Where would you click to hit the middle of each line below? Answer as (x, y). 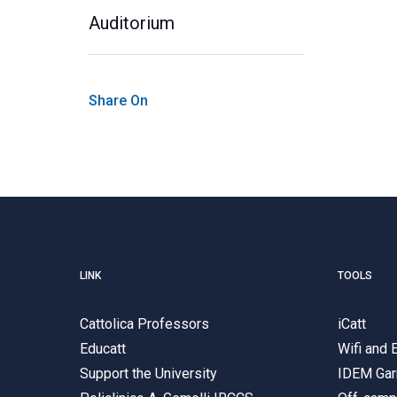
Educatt (103, 348)
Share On (118, 100)
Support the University (148, 373)
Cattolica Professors (144, 323)
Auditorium (132, 23)
